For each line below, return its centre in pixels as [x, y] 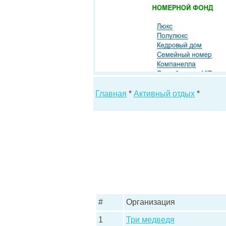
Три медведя [150, 220]
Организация [151, 202]
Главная [111, 94]
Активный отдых [164, 94]
